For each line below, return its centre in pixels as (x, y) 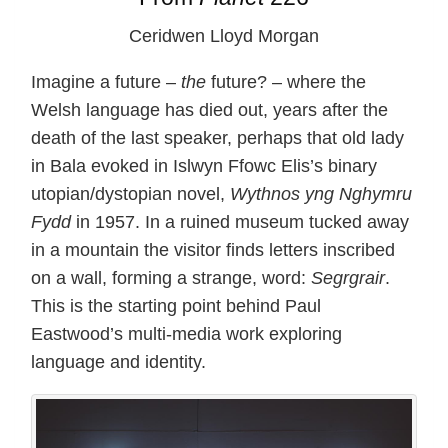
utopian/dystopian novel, (130, 193)
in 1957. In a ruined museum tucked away (240, 221)
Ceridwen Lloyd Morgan (224, 35)
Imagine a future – (106, 81)
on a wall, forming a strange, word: (171, 277)
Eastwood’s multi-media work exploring (186, 333)
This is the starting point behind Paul (176, 305)
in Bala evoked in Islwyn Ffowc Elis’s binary (204, 165)
